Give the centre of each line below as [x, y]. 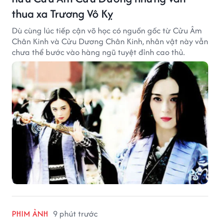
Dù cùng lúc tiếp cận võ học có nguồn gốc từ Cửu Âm [107, 30]
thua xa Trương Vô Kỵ [63, 13]
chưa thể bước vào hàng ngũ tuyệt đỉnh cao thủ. [98, 52]
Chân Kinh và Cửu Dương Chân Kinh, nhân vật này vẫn [110, 41]
